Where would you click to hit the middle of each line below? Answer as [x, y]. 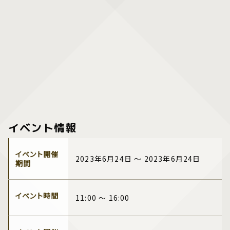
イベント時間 [37, 195]
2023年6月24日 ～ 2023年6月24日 [138, 158]
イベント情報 [43, 128]
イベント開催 [37, 154]
